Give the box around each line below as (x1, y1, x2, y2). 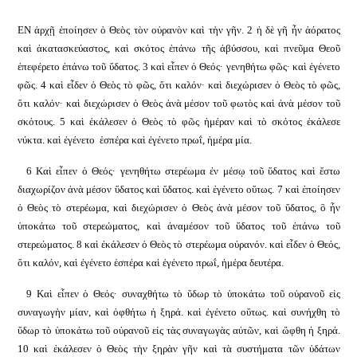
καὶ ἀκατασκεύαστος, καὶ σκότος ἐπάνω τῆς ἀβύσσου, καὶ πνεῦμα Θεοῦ (18, 42, 340, 54)
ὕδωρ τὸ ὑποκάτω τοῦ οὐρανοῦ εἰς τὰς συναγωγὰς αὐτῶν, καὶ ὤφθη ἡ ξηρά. (18, 324, 340, 336)
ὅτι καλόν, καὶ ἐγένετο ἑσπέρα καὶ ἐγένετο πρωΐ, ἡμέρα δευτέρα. (18, 257, 284, 269)
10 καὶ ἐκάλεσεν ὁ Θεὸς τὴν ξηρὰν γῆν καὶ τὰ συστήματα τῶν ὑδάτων (18, 343, 340, 355)
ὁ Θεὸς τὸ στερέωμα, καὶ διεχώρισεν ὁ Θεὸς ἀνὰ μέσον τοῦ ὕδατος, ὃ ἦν (18, 202, 340, 214)
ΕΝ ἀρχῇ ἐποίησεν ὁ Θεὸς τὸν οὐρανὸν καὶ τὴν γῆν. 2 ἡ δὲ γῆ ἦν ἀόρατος (18, 24, 340, 36)
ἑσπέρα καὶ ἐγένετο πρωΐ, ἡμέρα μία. (100, 134, 252, 146)
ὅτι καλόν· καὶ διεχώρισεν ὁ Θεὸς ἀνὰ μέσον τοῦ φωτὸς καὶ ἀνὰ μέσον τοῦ (18, 97, 340, 109)
